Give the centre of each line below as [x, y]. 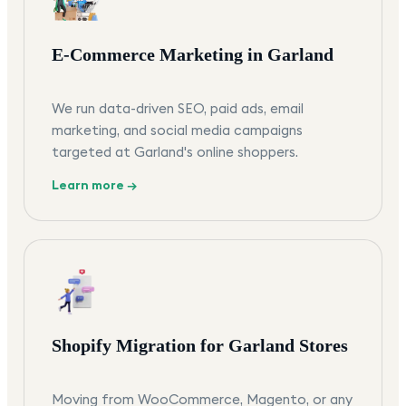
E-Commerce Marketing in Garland [193, 55]
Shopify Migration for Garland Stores [200, 346]
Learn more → [94, 185]
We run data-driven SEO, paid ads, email [178, 109]
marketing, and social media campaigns [177, 130]
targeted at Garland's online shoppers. [175, 152]
